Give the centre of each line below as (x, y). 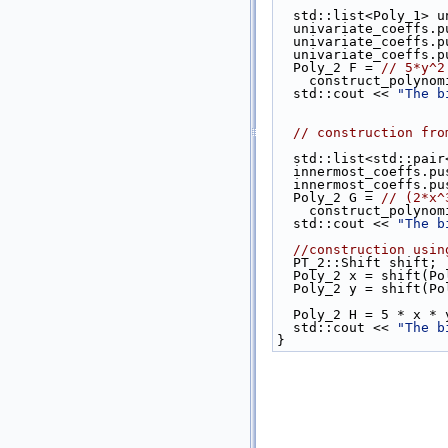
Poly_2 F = (337, 67)
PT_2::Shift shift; (365, 262)
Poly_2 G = (337, 197)
